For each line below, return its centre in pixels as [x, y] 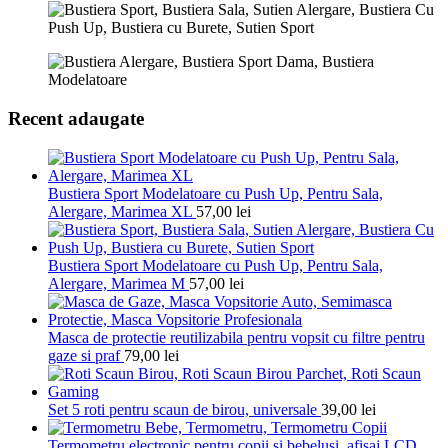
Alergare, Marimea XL [120, 211]
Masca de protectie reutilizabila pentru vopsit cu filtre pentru [236, 337]
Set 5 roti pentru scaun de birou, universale [182, 409]
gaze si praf [84, 355]
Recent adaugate [76, 118]
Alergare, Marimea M [116, 283]
